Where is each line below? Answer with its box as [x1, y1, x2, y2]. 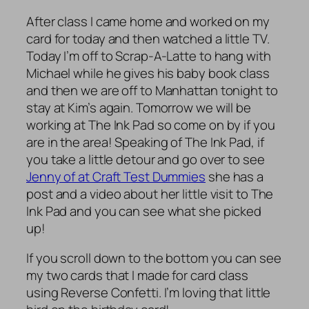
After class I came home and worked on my [26, 12, 270, 30]
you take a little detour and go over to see [26, 150, 265, 168]
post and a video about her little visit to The [26, 184, 274, 203]
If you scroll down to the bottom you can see [26, 249, 281, 268]
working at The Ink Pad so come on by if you [26, 115, 275, 134]
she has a [206, 167, 264, 186]
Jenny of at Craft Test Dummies [26, 167, 206, 186]
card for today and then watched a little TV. [26, 29, 270, 48]
